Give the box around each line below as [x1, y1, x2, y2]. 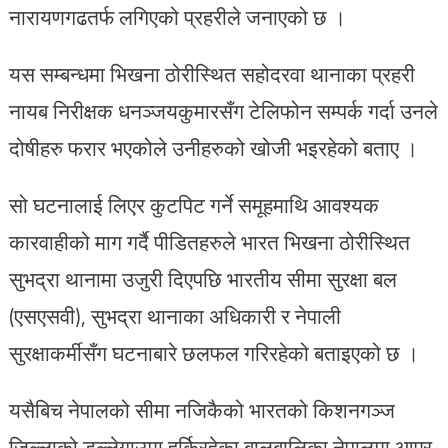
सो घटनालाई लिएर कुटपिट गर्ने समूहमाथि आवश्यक [8, 188, 379, 221]
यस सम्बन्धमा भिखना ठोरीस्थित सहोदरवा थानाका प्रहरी [8, 57, 415, 90]
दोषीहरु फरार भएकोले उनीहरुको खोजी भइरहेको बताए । [8, 131, 418, 164]
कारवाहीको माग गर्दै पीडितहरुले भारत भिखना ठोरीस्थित [8, 225, 410, 258]
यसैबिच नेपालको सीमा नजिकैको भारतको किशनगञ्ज [8, 393, 395, 426]
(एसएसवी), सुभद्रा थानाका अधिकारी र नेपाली [8, 299, 341, 332]
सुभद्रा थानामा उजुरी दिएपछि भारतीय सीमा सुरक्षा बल [8, 262, 397, 295]
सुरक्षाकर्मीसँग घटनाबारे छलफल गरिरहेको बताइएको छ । [8, 336, 419, 369]
